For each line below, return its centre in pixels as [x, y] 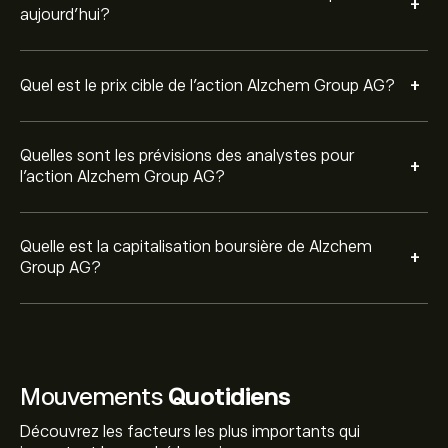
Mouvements [94, 396]
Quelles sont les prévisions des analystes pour [187, 156]
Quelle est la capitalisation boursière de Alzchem [196, 247]
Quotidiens [229, 396]
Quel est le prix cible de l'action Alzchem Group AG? [207, 85]
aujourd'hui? [65, 15]
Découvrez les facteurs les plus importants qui [190, 432]
